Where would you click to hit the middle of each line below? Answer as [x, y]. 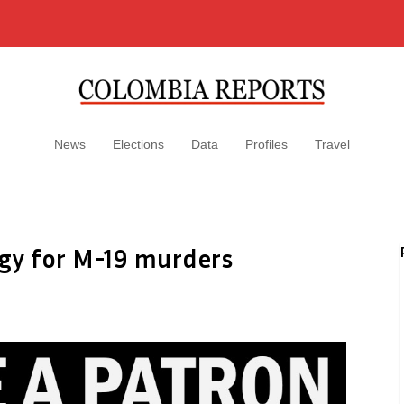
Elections [138, 144]
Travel [332, 144]
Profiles [266, 144]
